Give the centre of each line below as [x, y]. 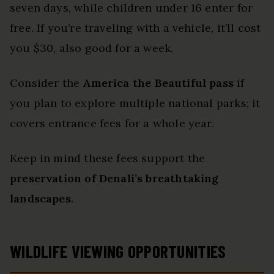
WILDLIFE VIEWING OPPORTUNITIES [118, 251]
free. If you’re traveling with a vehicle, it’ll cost [135, 28]
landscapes [40, 198]
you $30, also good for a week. [92, 48]
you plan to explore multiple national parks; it [135, 103]
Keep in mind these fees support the [108, 158]
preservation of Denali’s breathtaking [114, 178]
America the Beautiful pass [158, 83]
